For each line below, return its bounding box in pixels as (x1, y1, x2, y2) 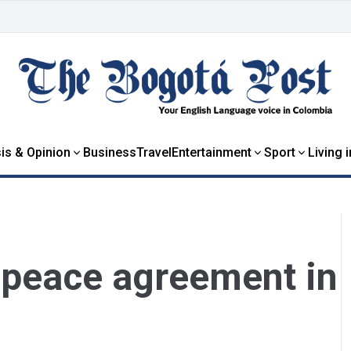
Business (82, 144, 136, 160)
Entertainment (171, 144, 251, 160)
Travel (136, 144, 172, 160)
